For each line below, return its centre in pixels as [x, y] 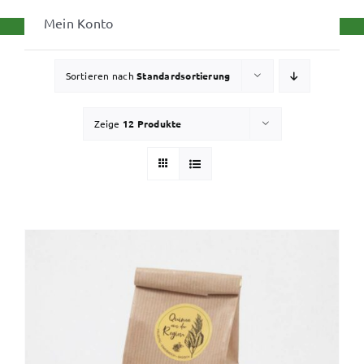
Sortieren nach [101, 75]
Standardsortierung [184, 75]
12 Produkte [152, 123]
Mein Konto [78, 22]
